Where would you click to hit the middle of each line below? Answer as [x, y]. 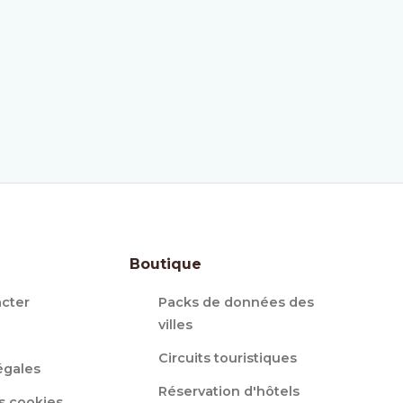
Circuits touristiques [228, 358]
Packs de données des [237, 302]
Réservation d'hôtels [229, 391]
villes [176, 325]
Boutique [166, 264]
